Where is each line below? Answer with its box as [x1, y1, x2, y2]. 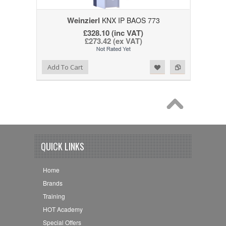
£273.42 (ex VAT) [84, 35, 142, 47]
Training [42, 191, 65, 200]
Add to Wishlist [11, 62, 51, 71]
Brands [42, 178, 63, 187]
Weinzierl [67, 15, 100, 26]
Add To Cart [47, 63, 83, 72]
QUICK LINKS [41, 140, 84, 153]
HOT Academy [42, 204, 83, 213]
